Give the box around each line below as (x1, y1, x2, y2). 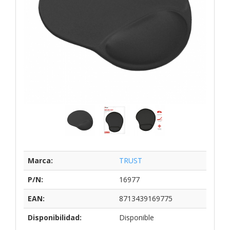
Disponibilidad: (28, 212, 82, 222)
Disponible (119, 212, 154, 222)
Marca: (28, 155, 53, 165)
